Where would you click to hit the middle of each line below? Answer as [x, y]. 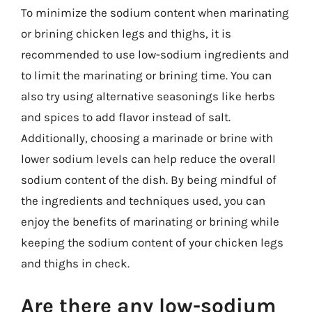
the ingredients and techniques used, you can [143, 200]
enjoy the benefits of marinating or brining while [150, 221]
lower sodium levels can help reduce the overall [148, 158]
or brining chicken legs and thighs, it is [126, 33]
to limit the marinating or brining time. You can [146, 75]
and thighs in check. [75, 263]
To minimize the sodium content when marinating [155, 12]
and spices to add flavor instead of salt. [126, 117]
